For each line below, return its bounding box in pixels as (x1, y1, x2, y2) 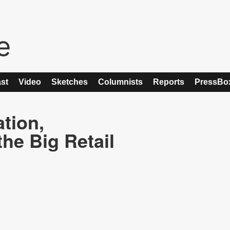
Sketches (51, 78, 88, 86)
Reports (153, 78, 184, 86)
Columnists (98, 78, 143, 86)
